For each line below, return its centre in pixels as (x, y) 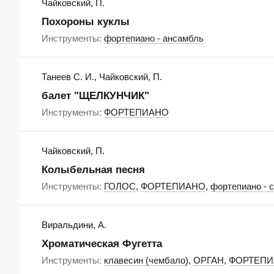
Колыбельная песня (93, 170)
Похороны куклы (86, 22)
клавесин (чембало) (146, 260)
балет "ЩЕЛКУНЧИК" (95, 96)
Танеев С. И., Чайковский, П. (102, 77)
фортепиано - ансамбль (154, 38)
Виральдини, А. (74, 225)
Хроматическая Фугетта (102, 244)
